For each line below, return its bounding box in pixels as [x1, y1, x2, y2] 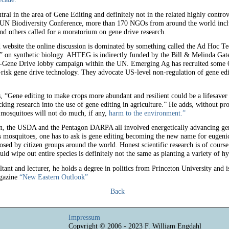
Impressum [68, 213, 100, 221]
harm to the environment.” [108, 108, 186, 117]
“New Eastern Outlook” [19, 172, 88, 181]
